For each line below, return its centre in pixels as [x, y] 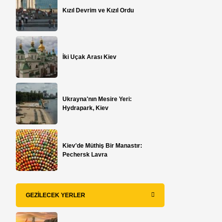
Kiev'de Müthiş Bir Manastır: [103, 145]
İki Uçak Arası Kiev [90, 57]
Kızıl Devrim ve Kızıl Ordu [98, 10]
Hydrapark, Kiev [86, 108]
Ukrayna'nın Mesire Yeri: [97, 99]
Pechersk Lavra [85, 154]
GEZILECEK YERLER [56, 195]
